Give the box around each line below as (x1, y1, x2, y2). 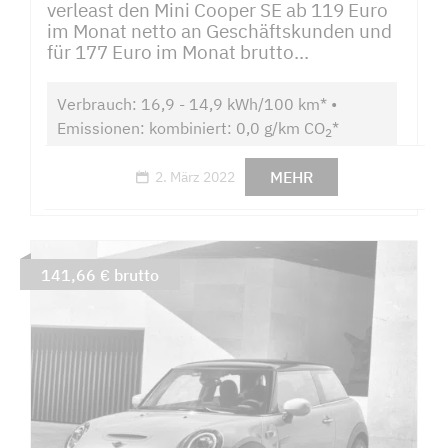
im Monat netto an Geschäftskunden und (47, 18, 392, 44)
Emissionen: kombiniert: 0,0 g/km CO (56, 117, 325, 138)
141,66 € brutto (40, 264, 159, 285)
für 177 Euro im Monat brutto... (47, 39, 309, 65)
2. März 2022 (155, 167, 236, 186)
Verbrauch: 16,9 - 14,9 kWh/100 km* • (56, 93, 337, 114)
